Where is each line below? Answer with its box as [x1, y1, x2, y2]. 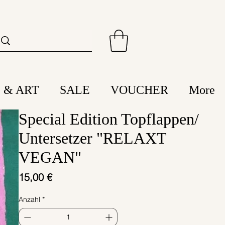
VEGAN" [18, 148, 81, 167]
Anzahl [18, 195, 40, 204]
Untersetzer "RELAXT [18, 129, 166, 148]
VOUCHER [110, 83, 168, 97]
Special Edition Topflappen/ [18, 110, 199, 129]
